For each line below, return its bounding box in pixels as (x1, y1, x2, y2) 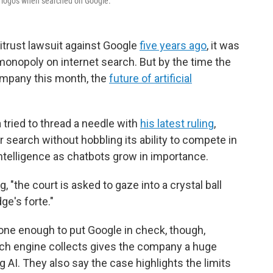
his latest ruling (140, 117, 214, 130)
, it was (207, 39, 239, 52)
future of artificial (109, 72, 192, 85)
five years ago (140, 39, 207, 52)
